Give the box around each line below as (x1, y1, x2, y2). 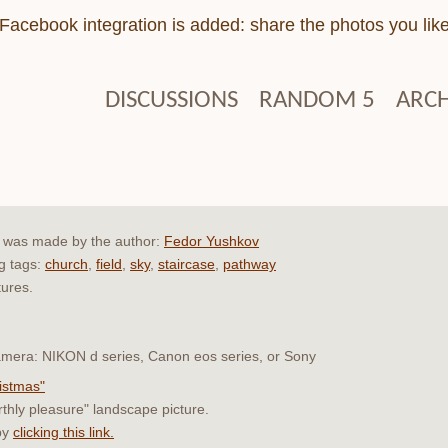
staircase (158, 255, 215, 272)
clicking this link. (13, 423, 114, 440)
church (45, 255, 88, 272)
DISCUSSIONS (105, 88, 238, 113)
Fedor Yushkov (164, 232, 259, 249)
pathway (223, 255, 276, 272)
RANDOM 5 (259, 88, 375, 113)
